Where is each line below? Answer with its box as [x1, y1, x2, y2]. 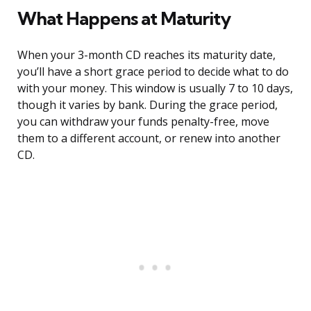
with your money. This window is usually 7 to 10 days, [17, 81, 293, 96]
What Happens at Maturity [17, 7, 230, 31]
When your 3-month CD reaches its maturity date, [17, 47, 276, 63]
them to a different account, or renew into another [17, 131, 280, 146]
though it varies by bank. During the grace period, [17, 97, 278, 113]
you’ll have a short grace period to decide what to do [17, 64, 289, 80]
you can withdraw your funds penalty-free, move [17, 114, 269, 130]
